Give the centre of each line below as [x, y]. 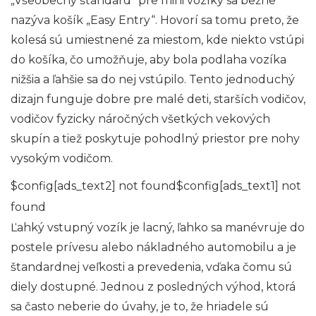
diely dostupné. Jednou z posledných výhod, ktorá [153, 286]
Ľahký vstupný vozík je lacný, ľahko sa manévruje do [158, 227]
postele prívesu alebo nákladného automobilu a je [153, 247]
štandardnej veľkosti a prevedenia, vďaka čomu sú [151, 267]
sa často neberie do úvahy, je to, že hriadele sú [140, 306]
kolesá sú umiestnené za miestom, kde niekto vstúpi [157, 39]
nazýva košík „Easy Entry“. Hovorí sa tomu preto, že [155, 20]
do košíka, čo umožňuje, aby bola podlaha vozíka [148, 59]
